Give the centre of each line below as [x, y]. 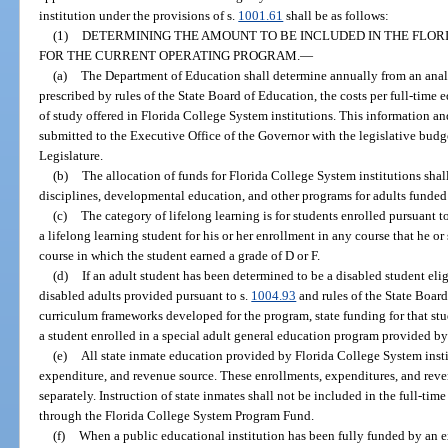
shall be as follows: [336, 15]
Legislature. [71, 155]
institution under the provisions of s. [139, 15]
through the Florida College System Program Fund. [177, 415]
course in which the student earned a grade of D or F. [180, 255]
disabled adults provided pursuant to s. [145, 295]
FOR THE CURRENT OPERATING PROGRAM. [170, 55]
